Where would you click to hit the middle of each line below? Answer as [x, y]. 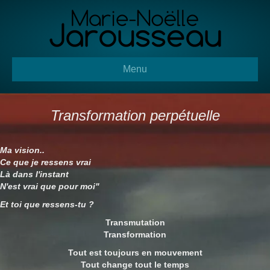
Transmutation [135, 222]
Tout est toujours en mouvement [135, 253]
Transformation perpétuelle [135, 115]
